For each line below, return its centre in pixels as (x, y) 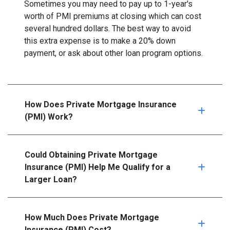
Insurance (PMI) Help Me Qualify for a (98, 167)
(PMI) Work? (49, 117)
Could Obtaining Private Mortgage (91, 155)
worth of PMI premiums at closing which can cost (113, 16)
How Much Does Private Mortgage (92, 218)
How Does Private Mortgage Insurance (101, 105)
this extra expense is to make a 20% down (100, 41)
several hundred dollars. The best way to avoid (108, 29)
